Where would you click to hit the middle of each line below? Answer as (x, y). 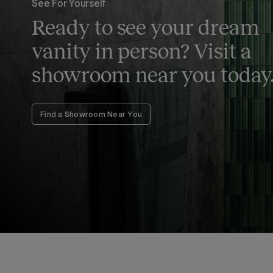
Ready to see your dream (146, 27)
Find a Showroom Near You (91, 114)
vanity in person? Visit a (142, 51)
